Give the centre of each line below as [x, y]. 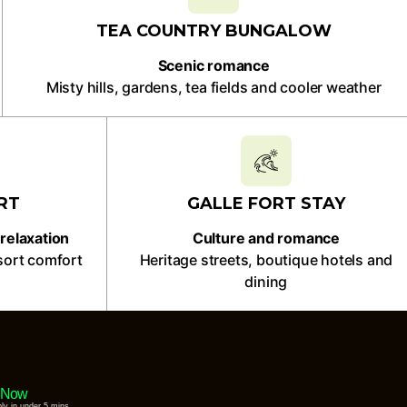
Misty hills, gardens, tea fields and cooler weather [213, 87]
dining [266, 282]
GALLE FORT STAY [266, 203]
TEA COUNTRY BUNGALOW [213, 31]
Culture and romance [266, 238]
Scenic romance [213, 65]
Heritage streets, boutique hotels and [266, 260]
